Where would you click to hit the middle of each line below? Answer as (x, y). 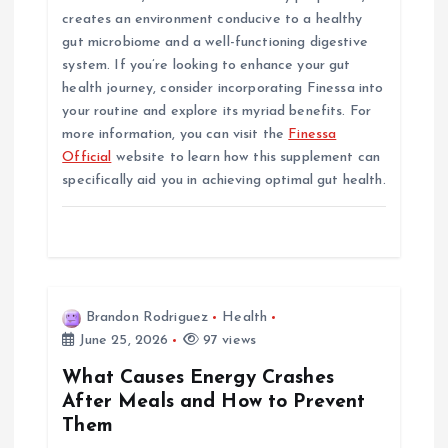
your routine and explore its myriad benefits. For (217, 112)
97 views (227, 341)
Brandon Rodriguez (147, 318)
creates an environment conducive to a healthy (212, 20)
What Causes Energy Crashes (198, 378)
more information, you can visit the (175, 135)
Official (87, 158)
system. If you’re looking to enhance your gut (206, 66)
